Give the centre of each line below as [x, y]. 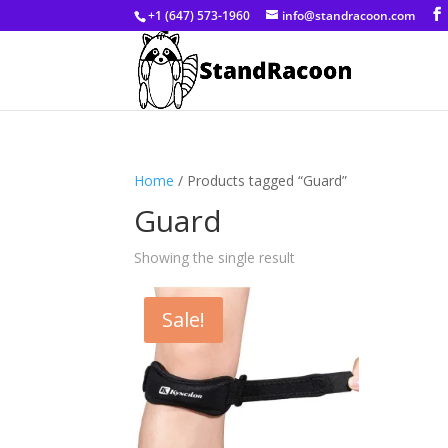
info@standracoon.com [349, 15]
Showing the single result [215, 257]
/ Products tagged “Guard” [261, 180]
